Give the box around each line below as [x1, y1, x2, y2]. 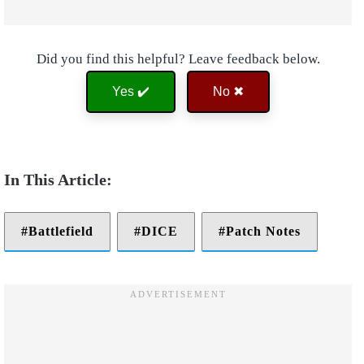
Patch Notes [226, 224, 301, 239]
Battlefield [28, 224, 93, 239]
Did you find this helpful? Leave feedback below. [36, 51, 320, 67]
